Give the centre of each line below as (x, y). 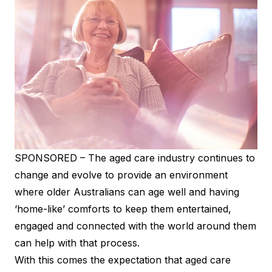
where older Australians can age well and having (127, 192)
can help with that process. (77, 243)
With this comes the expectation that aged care (123, 260)
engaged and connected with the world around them (135, 226)
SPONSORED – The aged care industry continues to (135, 158)
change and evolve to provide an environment (121, 175)
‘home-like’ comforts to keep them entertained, (123, 209)
